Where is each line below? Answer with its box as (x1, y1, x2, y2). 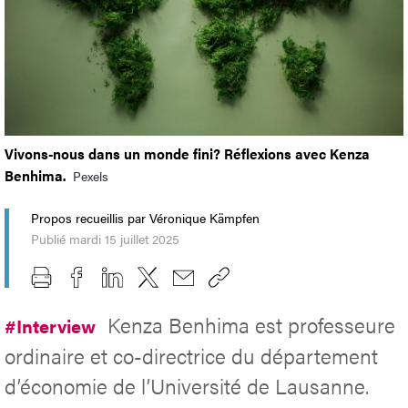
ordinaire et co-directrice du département (5, 340, 378, 371)
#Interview (5, 311, 100, 339)
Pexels (73, 167, 108, 186)
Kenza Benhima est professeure (107, 309, 395, 340)
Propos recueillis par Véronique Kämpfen (31, 209, 260, 228)
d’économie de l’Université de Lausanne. (5, 370, 369, 401)
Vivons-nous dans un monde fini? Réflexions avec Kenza (5, 143, 370, 165)
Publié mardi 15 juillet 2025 (31, 229, 179, 249)
